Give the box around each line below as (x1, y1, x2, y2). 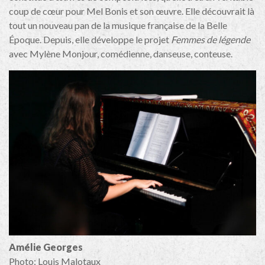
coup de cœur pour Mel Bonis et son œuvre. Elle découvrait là (9, 5, 254, 17)
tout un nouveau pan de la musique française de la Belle (9, 20, 227, 31)
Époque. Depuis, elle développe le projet (9, 34, 171, 46)
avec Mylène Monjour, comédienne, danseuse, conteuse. (9, 48, 232, 60)
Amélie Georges (9, 241, 83, 253)
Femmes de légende (171, 34, 250, 46)
